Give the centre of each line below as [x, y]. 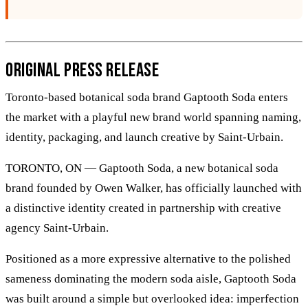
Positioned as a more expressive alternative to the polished [148, 259]
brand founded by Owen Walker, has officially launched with [154, 188]
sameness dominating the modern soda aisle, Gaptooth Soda [151, 279]
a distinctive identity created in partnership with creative [143, 208]
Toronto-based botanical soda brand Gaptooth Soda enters [147, 98]
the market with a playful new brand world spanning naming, [153, 118]
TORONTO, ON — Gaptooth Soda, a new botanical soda [142, 168]
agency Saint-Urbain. [57, 228]
